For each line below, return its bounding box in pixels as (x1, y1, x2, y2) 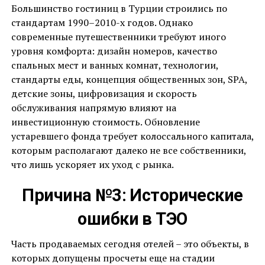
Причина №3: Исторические (22, 185, 243, 206)
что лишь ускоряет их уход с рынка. (11, 158, 174, 172)
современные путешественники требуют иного (11, 30, 226, 44)
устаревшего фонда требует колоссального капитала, (11, 130, 254, 143)
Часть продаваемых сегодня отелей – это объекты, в (11, 237, 249, 251)
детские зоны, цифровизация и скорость (11, 87, 197, 101)
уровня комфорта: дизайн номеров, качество (11, 44, 217, 58)
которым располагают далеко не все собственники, (11, 144, 246, 157)
